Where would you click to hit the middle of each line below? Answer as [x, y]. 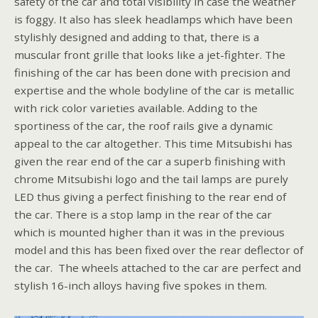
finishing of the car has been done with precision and [152, 72]
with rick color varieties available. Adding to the [136, 108]
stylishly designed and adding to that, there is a [137, 37]
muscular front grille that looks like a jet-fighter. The [150, 54]
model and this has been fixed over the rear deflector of [159, 250]
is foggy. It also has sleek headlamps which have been [153, 19]
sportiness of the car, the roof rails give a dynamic [143, 125]
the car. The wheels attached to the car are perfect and [158, 267]
